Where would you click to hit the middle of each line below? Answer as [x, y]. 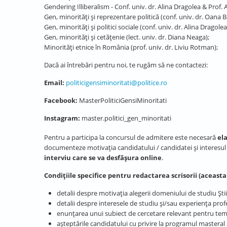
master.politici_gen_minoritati [126, 118]
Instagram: [63, 118]
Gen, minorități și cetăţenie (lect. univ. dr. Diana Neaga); [127, 37]
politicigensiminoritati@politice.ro [117, 83]
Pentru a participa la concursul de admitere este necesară [131, 137]
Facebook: [62, 100]
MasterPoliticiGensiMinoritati [123, 100]
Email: [54, 83]
